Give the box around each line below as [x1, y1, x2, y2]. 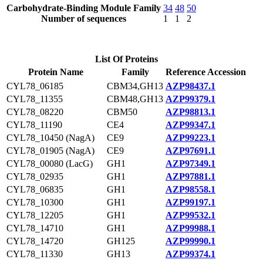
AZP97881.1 [166, 171, 215, 181]
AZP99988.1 [166, 223, 215, 233]
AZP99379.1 [166, 94, 215, 104]
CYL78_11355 [6, 94, 63, 104]
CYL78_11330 [6, 249, 63, 259]
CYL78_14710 [6, 223, 63, 233]
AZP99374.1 [166, 249, 215, 259]
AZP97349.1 [166, 159, 215, 168]
